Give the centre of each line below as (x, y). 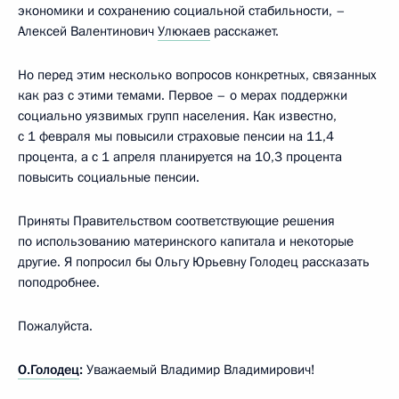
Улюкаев (184, 31)
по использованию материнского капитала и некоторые (186, 241)
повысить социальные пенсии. (109, 177)
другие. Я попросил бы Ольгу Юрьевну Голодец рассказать (194, 261)
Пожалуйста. (55, 326)
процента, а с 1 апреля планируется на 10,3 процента (180, 156)
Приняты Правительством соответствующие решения (176, 220)
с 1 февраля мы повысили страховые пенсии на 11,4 (176, 136)
